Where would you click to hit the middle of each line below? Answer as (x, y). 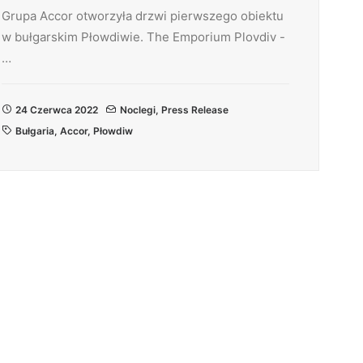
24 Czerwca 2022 (57, 110)
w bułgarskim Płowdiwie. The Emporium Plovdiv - (143, 37)
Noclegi (138, 110)
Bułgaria (35, 131)
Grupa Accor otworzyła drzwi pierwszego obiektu (143, 16)
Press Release (195, 110)
